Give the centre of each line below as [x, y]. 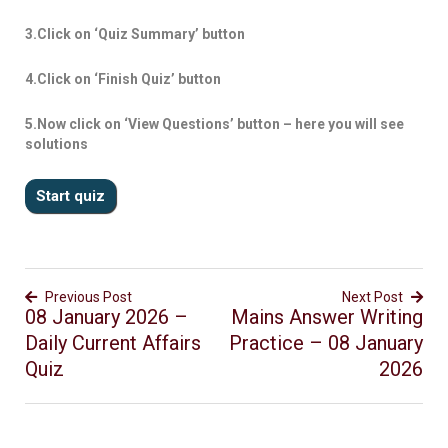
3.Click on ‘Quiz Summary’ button [135, 34]
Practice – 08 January [326, 343]
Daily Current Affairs [113, 343]
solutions [56, 144]
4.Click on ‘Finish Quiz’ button [123, 79]
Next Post [372, 297]
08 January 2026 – [106, 317]
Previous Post [88, 297]
